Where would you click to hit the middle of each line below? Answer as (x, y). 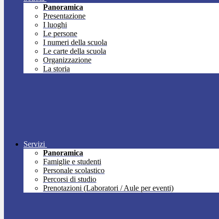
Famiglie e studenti (72, 162)
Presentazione (64, 16)
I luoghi (55, 25)
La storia (56, 69)
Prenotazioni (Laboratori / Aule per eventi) (108, 188)
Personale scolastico (74, 171)
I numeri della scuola (75, 43)
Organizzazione (67, 60)
